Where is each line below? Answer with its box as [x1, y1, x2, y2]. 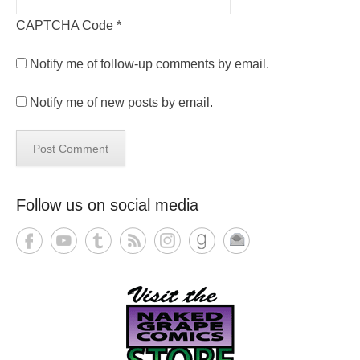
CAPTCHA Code [16, 18, 113, 32]
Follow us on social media [16, 195, 198, 214]
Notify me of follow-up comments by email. [30, 56, 269, 71]
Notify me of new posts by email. [30, 95, 213, 109]
